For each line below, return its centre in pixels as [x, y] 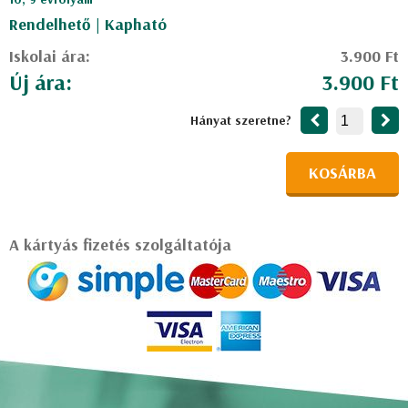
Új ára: [41, 82]
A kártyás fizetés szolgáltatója [120, 245]
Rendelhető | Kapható [88, 24]
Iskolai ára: [50, 56]
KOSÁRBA [342, 173]
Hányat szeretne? [241, 120]
